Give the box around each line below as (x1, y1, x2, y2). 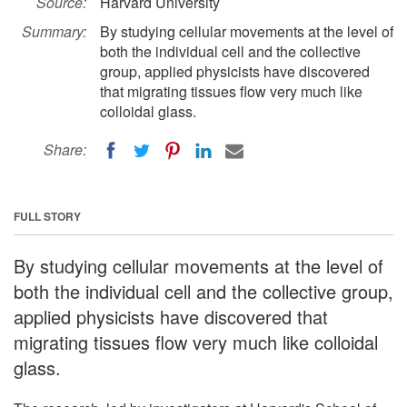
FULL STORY (14, 207, 81, 224)
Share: (44, 139, 86, 160)
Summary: (22, 21, 86, 42)
